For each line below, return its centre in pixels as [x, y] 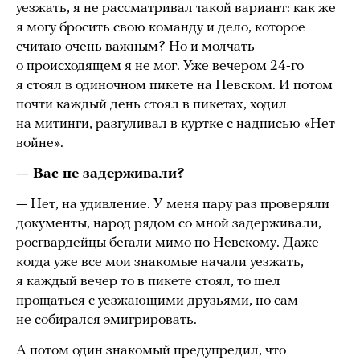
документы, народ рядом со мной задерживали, [169, 224]
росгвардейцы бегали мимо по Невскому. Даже [168, 243]
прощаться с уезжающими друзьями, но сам [157, 301]
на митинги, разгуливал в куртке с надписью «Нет [176, 125]
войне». [40, 144]
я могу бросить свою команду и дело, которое [161, 28]
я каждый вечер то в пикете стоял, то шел [148, 282]
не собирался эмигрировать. [108, 321]
